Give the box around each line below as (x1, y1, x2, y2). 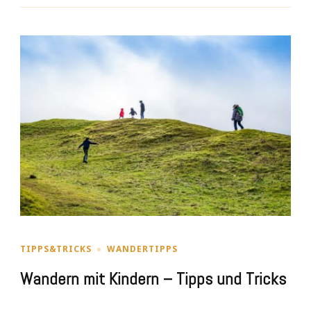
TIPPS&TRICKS (20, 243, 92, 255)
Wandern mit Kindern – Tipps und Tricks (20, 269, 286, 290)
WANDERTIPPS (107, 243, 178, 255)
